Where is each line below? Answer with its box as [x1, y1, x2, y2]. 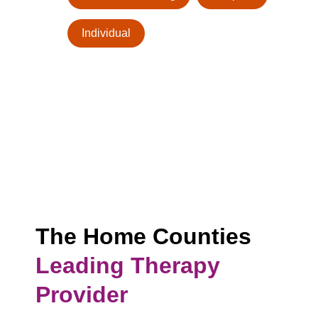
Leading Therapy [35, 253, 220, 278]
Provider [35, 282, 128, 307]
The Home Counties [35, 224, 251, 249]
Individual [82, 27, 131, 39]
